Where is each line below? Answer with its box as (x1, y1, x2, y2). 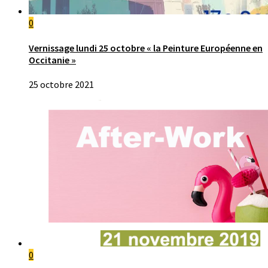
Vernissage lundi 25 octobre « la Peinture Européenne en (29, 41, 263, 54)
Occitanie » (29, 53, 76, 66)
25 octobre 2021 (29, 78, 94, 90)
